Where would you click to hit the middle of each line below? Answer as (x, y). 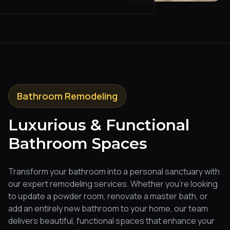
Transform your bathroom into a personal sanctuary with (114, 171)
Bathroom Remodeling (67, 96)
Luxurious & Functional (99, 125)
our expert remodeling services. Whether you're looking (113, 184)
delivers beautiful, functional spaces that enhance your (111, 221)
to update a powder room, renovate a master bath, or (108, 196)
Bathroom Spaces (78, 143)
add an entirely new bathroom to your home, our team (108, 208)
